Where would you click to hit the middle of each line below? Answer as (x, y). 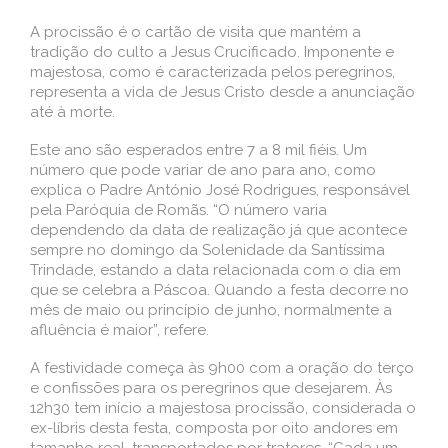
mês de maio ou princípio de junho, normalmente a (211, 310)
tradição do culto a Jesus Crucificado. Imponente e (212, 52)
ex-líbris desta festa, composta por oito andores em (214, 428)
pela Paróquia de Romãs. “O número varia (178, 210)
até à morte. (72, 112)
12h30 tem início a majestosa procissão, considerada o (223, 408)
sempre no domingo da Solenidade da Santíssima (207, 250)
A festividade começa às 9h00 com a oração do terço (222, 368)
